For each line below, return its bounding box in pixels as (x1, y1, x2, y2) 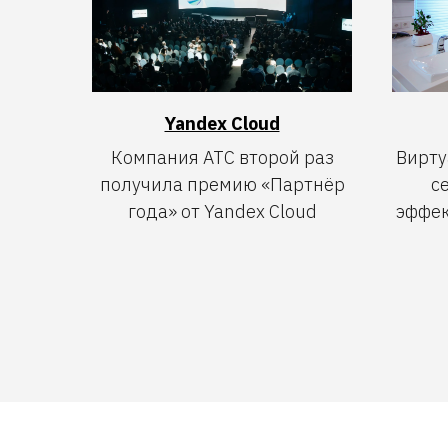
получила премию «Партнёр (99, 172, 345, 196)
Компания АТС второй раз (110, 145, 334, 169)
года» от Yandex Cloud (127, 199, 317, 223)
